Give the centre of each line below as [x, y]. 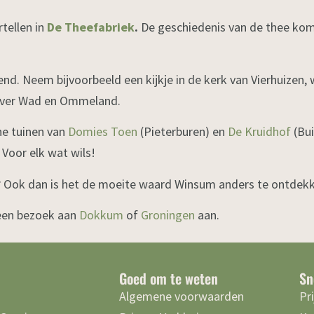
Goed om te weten [168, 279]
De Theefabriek [91, 27]
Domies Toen [103, 132]
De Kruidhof [259, 132]
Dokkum [101, 214]
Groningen [168, 214]
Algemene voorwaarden [181, 296]
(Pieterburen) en [183, 132]
